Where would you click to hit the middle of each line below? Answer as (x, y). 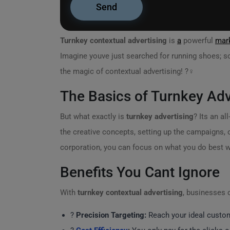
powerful (198, 41)
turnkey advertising (160, 117)
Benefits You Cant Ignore (140, 172)
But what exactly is (93, 117)
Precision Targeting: (111, 215)
